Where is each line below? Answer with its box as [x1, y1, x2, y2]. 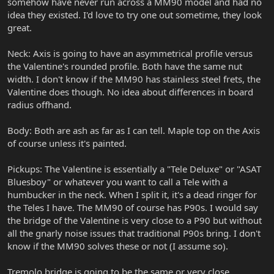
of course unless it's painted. [7, 137, 127, 150]
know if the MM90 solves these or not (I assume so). [7, 240, 228, 253]
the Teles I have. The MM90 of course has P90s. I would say [7, 201, 258, 214]
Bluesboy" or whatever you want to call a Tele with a [7, 176, 228, 188]
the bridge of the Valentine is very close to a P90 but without [7, 214, 262, 227]
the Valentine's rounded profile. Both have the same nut [7, 60, 242, 73]
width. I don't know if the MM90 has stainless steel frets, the [7, 73, 261, 86]
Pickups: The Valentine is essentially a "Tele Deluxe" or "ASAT [7, 163, 261, 176]
